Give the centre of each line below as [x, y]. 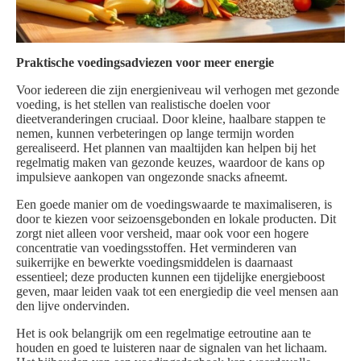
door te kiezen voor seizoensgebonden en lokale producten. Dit [176, 219]
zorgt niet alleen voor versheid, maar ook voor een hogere [162, 234]
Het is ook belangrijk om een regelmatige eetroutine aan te [164, 334]
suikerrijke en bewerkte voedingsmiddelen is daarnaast [154, 263]
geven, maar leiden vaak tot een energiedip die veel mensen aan [177, 292]
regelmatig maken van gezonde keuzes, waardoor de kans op [170, 163]
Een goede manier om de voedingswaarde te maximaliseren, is [174, 205]
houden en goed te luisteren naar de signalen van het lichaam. [172, 348]
